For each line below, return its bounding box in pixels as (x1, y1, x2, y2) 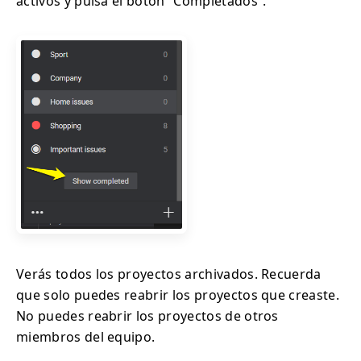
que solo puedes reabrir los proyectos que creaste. (16, 286, 340, 305)
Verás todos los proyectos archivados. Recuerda (16, 265, 322, 284)
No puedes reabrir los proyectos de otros (16, 307, 279, 326)
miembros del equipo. (16, 328, 156, 346)
